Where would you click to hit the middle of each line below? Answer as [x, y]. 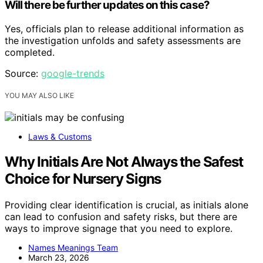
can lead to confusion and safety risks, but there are [121, 217]
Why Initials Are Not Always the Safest [124, 162]
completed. [30, 53]
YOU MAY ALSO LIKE [39, 96]
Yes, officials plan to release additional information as [124, 29]
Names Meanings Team [73, 248]
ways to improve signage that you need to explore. [119, 229]
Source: [23, 74]
